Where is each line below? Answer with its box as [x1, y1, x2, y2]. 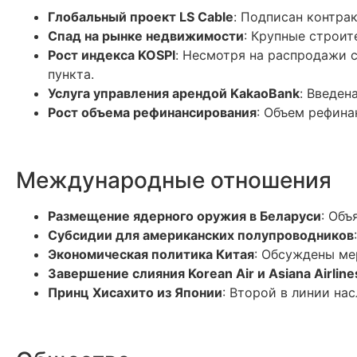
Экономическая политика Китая [48, 246, 254, 262]
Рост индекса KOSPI [48, 47, 175, 63]
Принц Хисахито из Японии [48, 284, 222, 300]
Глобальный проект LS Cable [48, 9, 233, 25]
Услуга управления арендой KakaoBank [48, 85, 300, 101]
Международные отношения [16, 167, 331, 194]
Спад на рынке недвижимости [48, 28, 244, 44]
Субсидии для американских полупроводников [48, 227, 354, 243]
